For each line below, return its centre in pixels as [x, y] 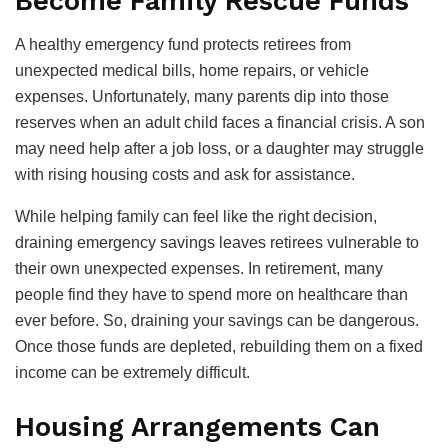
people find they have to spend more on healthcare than [211, 295]
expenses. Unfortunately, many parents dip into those [202, 97]
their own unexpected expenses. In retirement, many [199, 269]
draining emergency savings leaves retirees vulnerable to [217, 243]
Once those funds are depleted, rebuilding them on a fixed [219, 347]
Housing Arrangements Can [197, 426]
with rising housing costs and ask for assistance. [185, 175]
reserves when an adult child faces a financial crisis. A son [220, 123]
